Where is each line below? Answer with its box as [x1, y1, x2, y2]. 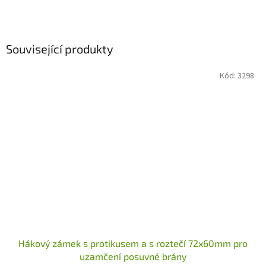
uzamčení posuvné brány [80, 251, 186, 262]
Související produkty [6, 41, 113, 56]
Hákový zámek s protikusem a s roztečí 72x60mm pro [18, 237, 248, 249]
